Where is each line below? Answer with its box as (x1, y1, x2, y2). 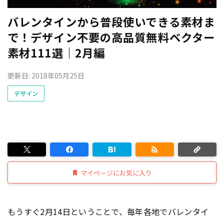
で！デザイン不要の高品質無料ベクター (7, 28, 215, 45)
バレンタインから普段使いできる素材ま (7, 13, 215, 29)
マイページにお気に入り (80, 167, 152, 177)
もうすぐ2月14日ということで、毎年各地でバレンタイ (7, 205, 209, 217)
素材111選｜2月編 (7, 44, 105, 60)
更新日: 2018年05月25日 (7, 70, 84, 80)
